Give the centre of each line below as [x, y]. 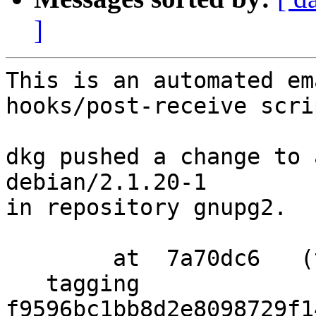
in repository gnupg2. [146, 208]
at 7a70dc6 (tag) [59, 259]
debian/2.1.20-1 [106, 182]
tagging [26, 284]
